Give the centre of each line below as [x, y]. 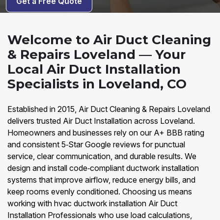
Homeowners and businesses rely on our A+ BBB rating [106, 133]
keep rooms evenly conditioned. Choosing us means [100, 192]
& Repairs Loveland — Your [96, 55]
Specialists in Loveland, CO [97, 84]
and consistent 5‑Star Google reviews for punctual [96, 144]
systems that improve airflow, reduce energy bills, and [101, 180]
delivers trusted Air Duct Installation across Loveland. [101, 121]
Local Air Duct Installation [94, 69]
